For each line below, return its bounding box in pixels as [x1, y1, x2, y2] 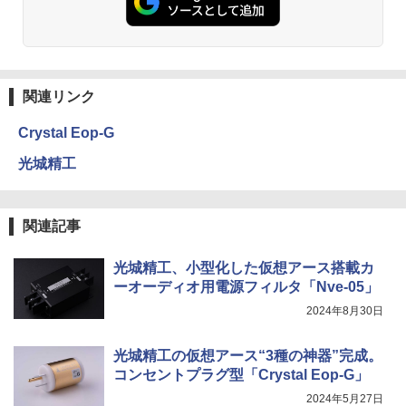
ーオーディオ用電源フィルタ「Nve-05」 [113, 278, 379, 295]
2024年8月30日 [306, 304, 383, 317]
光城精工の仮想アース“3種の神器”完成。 [113, 347, 382, 363]
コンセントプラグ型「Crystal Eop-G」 [113, 366, 369, 382]
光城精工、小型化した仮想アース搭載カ [113, 259, 374, 275]
